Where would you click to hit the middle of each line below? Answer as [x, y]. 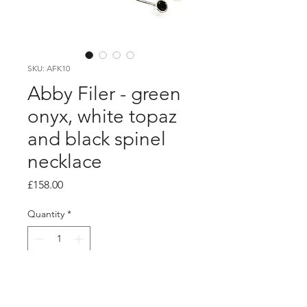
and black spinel [97, 138]
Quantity [46, 213]
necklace [65, 161]
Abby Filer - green [104, 93]
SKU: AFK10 [49, 68]
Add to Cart [110, 281]
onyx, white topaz [102, 116]
